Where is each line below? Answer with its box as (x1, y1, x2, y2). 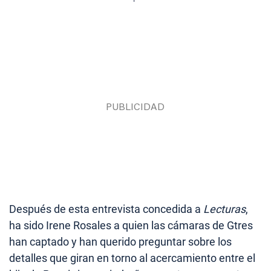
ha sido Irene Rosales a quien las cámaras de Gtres (9, 218, 253, 232)
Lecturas (203, 202, 246, 215)
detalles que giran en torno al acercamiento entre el (9, 251, 255, 264)
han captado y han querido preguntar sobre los (9, 235, 232, 248)
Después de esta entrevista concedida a (9, 202, 203, 215)
